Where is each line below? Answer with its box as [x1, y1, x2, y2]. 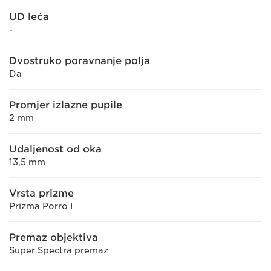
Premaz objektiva [9, 232, 98, 243]
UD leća [9, 11, 49, 22]
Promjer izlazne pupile [9, 99, 122, 111]
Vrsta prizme [9, 188, 74, 199]
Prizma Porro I [9, 201, 73, 211]
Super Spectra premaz [9, 246, 108, 255]
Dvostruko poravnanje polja [9, 55, 150, 67]
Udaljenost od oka [9, 143, 102, 155]
